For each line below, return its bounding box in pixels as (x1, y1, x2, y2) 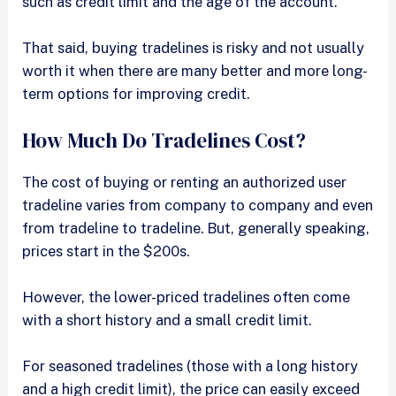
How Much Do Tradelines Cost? (22, 126, 307, 155)
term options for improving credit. (22, 85, 250, 103)
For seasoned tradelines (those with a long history (22, 357, 359, 376)
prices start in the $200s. (22, 241, 194, 260)
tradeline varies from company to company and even (22, 195, 374, 214)
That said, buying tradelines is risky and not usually (22, 39, 365, 57)
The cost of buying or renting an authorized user (22, 172, 347, 191)
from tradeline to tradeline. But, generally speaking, (22, 218, 370, 237)
